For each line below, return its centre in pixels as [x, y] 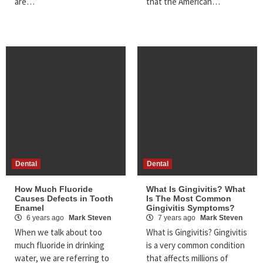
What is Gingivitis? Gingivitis [197, 232]
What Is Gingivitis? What [196, 189]
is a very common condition [195, 245]
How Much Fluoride [54, 189]
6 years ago [45, 218]
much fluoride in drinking [60, 245]
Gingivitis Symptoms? [190, 208]
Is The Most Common [189, 199]
